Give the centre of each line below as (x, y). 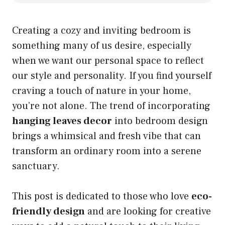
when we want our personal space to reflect (108, 61)
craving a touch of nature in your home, (101, 91)
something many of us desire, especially (102, 46)
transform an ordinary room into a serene (107, 151)
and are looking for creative (148, 212)
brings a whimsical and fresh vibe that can (106, 136)
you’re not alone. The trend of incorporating (111, 106)
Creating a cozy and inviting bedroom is (101, 31)
